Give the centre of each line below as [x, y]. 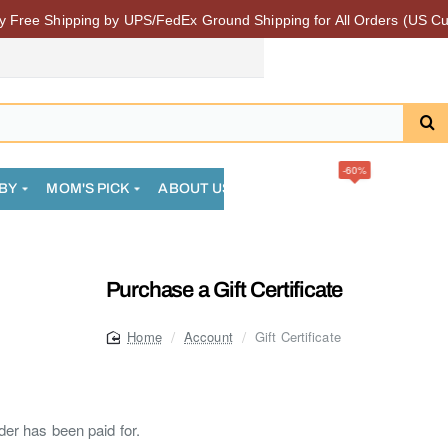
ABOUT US [195, 188]
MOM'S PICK [88, 188]
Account [208, 337]
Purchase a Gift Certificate [224, 290]
